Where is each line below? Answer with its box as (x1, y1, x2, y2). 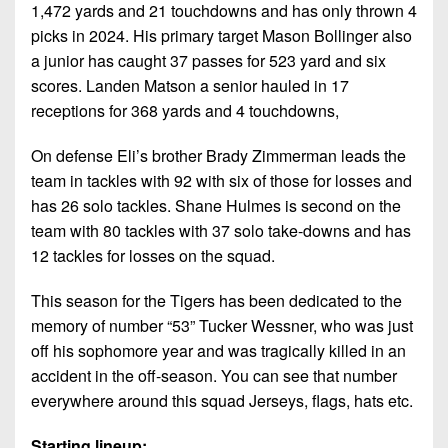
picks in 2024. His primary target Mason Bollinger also (31, 23, 412, 47)
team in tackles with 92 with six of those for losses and (31, 168, 412, 192)
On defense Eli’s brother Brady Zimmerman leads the (31, 143, 406, 167)
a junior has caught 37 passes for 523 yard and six (31, 48, 386, 72)
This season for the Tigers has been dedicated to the (31, 288, 402, 312)
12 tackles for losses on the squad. (31, 243, 275, 267)
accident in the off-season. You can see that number (31, 363, 397, 387)
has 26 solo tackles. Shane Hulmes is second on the (31, 193, 401, 217)
